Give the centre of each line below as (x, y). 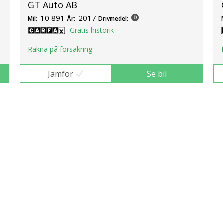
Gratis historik (92, 30)
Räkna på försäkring (60, 49)
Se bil (157, 73)
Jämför (60, 73)
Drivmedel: (113, 19)
